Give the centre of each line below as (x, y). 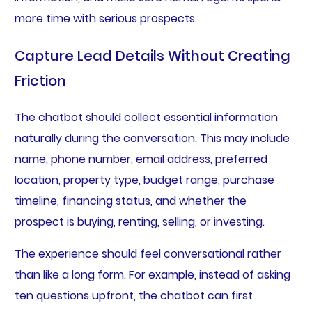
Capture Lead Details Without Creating (152, 55)
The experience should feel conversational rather (148, 253)
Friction (40, 80)
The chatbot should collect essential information (146, 117)
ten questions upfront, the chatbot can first (133, 295)
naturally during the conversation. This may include (152, 138)
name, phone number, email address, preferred (141, 159)
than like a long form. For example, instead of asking (152, 274)
